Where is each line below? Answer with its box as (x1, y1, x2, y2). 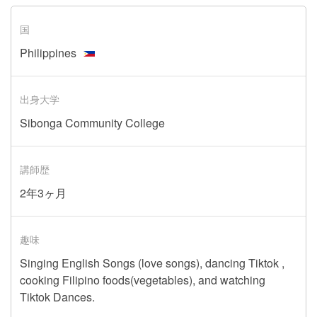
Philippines (20, 45, 76, 61)
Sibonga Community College (20, 115, 165, 131)
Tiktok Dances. (20, 289, 95, 305)
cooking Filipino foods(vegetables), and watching (20, 272, 265, 288)
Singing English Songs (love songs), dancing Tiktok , (20, 255, 284, 271)
